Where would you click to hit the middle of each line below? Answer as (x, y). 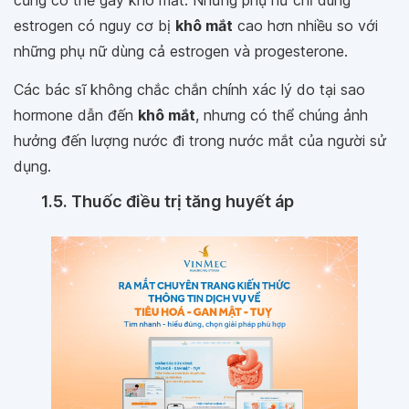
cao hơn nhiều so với (305, 25)
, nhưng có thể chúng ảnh (282, 115)
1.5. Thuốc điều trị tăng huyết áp (168, 201)
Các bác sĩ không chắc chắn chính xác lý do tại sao (189, 89)
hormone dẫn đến (76, 115)
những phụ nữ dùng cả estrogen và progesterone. (181, 51)
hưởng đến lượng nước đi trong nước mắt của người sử (200, 140)
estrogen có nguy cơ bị (94, 25)
